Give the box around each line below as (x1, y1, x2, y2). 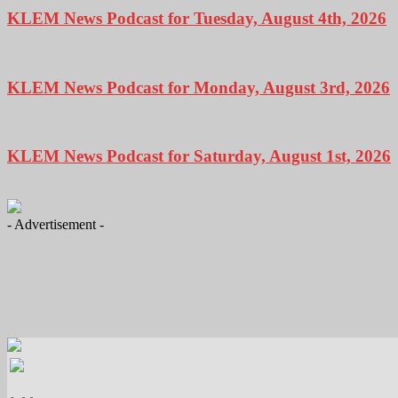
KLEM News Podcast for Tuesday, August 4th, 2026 (7, 9, 386, 28)
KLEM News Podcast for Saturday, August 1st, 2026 (7, 147, 391, 166)
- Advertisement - (7, 216, 104, 232)
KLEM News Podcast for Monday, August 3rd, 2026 (7, 77, 390, 97)
